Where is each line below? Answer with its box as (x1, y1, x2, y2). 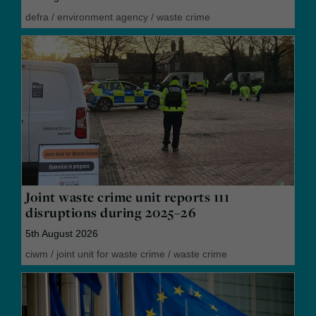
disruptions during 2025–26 (25, 202, 196, 221)
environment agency (57, 11, 148, 23)
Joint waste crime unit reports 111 (25, 187, 229, 206)
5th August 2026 (25, 227, 98, 239)
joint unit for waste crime (56, 248, 165, 260)
